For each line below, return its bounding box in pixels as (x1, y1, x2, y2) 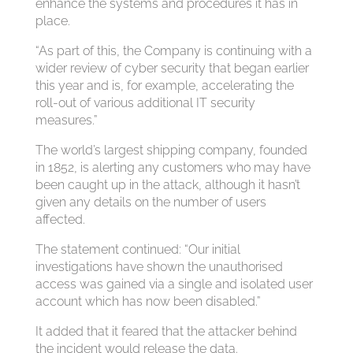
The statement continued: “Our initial (35, 242, 240, 257)
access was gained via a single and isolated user (35, 277, 313, 292)
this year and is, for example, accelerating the (35, 78, 294, 93)
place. (35, 13, 70, 28)
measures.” (35, 113, 98, 128)
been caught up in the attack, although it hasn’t (35, 177, 300, 192)
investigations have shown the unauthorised (35, 259, 283, 274)
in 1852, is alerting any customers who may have (35, 160, 310, 175)
